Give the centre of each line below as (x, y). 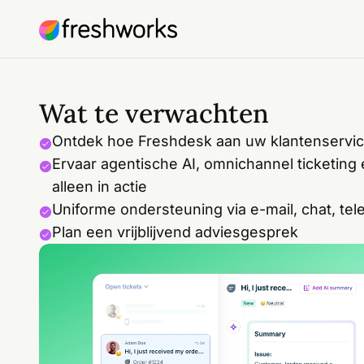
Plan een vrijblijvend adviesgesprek (175, 232)
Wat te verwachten (154, 113)
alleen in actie (100, 186)
